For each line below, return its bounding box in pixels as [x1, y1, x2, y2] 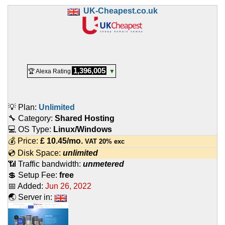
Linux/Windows [53, 125, 112, 134]
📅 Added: [8, 182, 45, 191]
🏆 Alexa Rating [28, 68, 71, 75]
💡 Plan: [8, 103, 39, 112]
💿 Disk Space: [8, 149, 63, 158]
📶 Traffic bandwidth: [8, 160, 83, 169]
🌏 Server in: [8, 193, 54, 202]
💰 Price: [8, 137, 40, 146]
